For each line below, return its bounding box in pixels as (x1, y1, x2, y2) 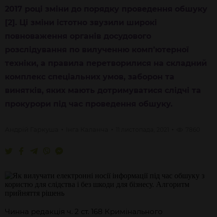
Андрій (5, 125, 30, 133)
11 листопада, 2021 (116, 125, 169, 133)
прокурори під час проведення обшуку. (5, 99, 172, 108)
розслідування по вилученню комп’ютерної (5, 45, 189, 54)
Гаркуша (30, 125, 59, 133)
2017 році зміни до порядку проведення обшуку (5, 4, 207, 14)
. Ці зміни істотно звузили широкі (15, 18, 157, 27)
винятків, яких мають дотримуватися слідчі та (5, 86, 201, 95)
